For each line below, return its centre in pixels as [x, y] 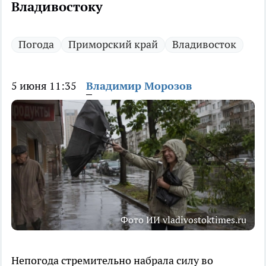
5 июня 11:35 [44, 86]
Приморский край [113, 45]
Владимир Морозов [139, 86]
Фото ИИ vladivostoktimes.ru [183, 220]
